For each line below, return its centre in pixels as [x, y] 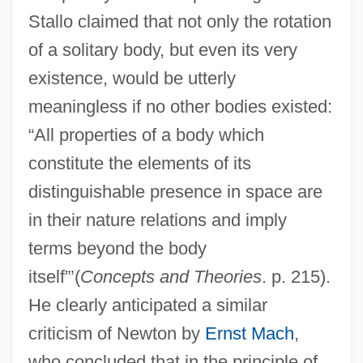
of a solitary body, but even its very [162, 49]
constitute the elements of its [139, 163]
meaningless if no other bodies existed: [180, 106]
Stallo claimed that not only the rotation [179, 21]
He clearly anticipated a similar [147, 305]
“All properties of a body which [146, 135]
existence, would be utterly [132, 78]
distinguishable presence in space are [175, 191]
